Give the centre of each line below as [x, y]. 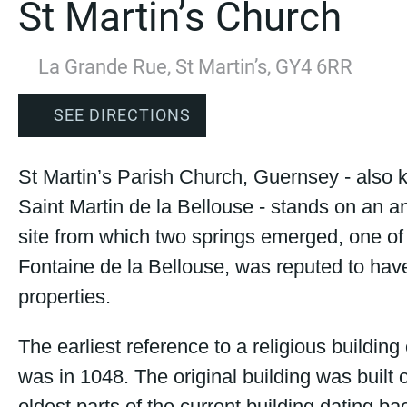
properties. [65, 296]
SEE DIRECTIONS [122, 115]
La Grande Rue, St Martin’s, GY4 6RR [195, 66]
